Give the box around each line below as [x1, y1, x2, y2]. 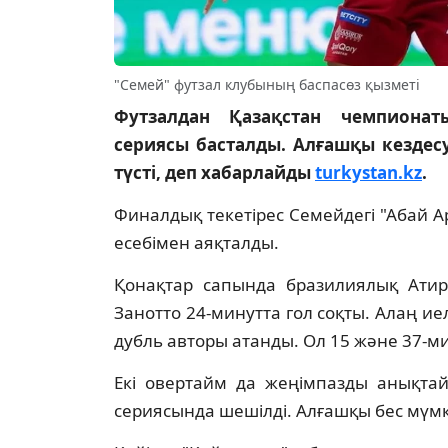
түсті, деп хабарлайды [114, 161, 315, 185]
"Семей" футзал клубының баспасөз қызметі [114, 75, 420, 95]
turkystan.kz [315, 161, 422, 185]
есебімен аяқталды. [114, 231, 279, 255]
